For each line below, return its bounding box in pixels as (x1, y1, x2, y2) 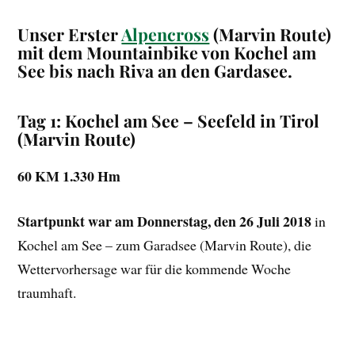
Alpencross (121, 23, 210, 46)
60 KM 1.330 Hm (17, 166, 121, 187)
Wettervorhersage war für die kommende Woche (17, 259, 292, 279)
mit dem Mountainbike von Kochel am (17, 41, 317, 64)
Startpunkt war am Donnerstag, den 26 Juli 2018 (17, 211, 312, 232)
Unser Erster (17, 23, 122, 46)
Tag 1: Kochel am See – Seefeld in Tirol (17, 109, 320, 132)
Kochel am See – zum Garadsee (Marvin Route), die (17, 235, 312, 255)
